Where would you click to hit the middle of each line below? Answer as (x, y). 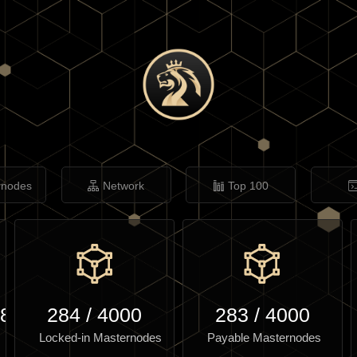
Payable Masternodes (264, 337)
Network (124, 186)
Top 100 (248, 186)
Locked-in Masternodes (101, 337)
